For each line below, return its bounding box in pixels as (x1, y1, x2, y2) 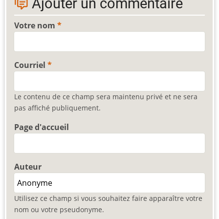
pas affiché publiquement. (14, 103, 101, 113)
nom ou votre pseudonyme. (14, 205, 104, 215)
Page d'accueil (14, 122, 69, 133)
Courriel (14, 60, 45, 71)
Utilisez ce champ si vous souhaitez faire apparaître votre (14, 194, 202, 203)
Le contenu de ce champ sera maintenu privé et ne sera (14, 92, 197, 102)
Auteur (14, 161, 42, 173)
